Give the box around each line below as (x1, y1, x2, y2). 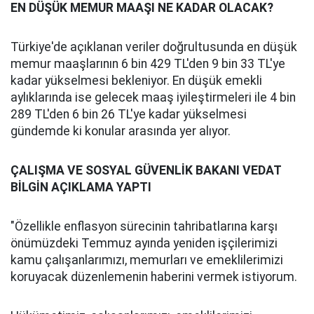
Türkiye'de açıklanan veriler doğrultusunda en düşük (11, 40, 297, 54)
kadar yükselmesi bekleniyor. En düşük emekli (11, 74, 262, 88)
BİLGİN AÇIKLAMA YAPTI (11, 180, 151, 194)
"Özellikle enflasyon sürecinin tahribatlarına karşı (11, 219, 278, 233)
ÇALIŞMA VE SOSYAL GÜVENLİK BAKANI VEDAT (11, 163, 281, 177)
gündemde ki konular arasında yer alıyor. (11, 124, 231, 138)
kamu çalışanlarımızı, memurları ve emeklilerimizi (11, 253, 283, 267)
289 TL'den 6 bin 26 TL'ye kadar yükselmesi (11, 107, 247, 121)
